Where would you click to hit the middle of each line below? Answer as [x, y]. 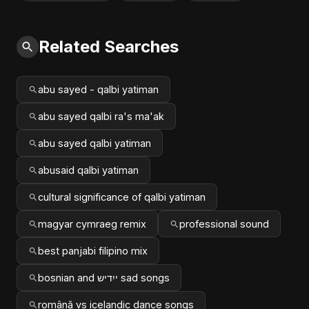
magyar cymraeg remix [92, 224]
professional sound [224, 224]
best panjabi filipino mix [93, 251]
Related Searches [109, 47]
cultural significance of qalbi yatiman [122, 197]
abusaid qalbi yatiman [88, 170]
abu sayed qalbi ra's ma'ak [101, 116]
